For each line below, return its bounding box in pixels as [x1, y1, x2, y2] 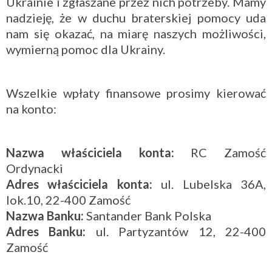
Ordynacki [6, 160, 63, 175]
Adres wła [6, 176, 69, 191]
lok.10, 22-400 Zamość [6, 192, 131, 207]
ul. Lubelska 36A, [152, 176, 267, 191]
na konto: [6, 101, 56, 116]
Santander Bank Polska [84, 208, 211, 223]
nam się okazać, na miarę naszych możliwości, [6, 25, 266, 41]
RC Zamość [174, 144, 266, 160]
